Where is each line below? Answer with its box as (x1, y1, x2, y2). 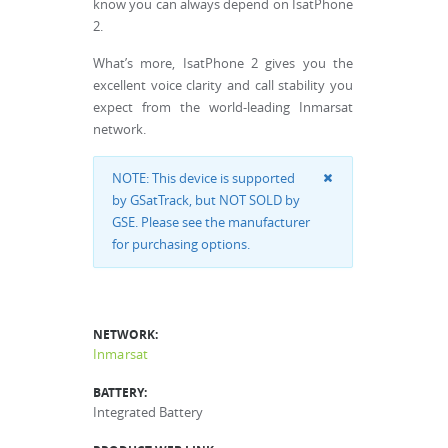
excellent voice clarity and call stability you (93, 77, 353, 94)
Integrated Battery (93, 404, 203, 421)
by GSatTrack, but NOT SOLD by (112, 192, 300, 209)
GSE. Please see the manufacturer (112, 214, 310, 231)
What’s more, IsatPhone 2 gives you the (93, 55, 353, 72)
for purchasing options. (112, 236, 250, 253)
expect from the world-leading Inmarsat (93, 99, 353, 116)
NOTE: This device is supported (112, 170, 295, 187)
